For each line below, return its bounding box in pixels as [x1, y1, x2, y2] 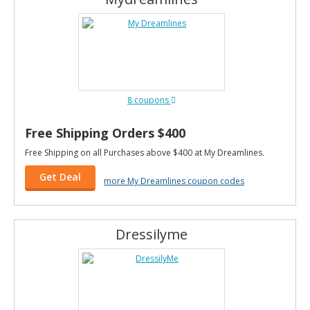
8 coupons [127, 94, 171, 106]
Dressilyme [116, 225, 188, 244]
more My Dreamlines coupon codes [104, 174, 244, 187]
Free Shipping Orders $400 [25, 125, 185, 141]
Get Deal [39, 170, 81, 183]
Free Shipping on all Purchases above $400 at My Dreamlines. [25, 147, 264, 158]
